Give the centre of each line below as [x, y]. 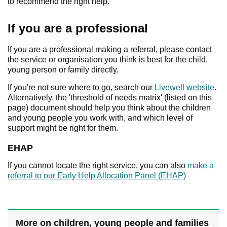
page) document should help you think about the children [109, 108]
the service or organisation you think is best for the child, [108, 60]
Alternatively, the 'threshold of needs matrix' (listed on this [110, 98]
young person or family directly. [63, 70]
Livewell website [184, 88]
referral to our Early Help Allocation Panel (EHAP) [97, 176]
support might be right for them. [63, 128]
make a [201, 166]
